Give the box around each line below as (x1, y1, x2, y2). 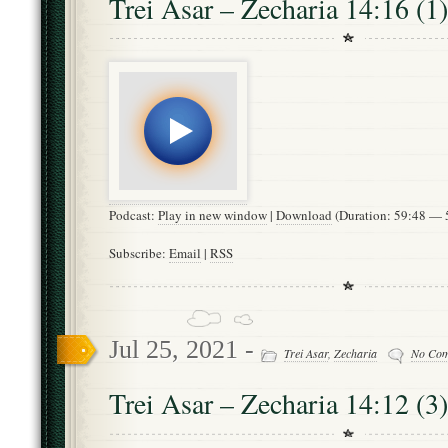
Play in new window (158, 206, 267, 225)
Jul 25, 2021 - (109, 335, 261, 365)
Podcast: (109, 206, 158, 225)
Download (276, 206, 332, 225)
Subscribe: (109, 244, 169, 263)
